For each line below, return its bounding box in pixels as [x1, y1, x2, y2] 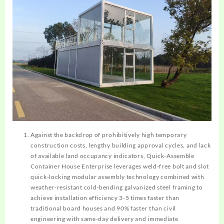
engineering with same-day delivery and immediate [30, 214, 178, 222]
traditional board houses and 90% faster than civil [30, 204, 176, 212]
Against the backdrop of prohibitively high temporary [30, 130, 187, 138]
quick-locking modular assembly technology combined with [30, 172, 204, 180]
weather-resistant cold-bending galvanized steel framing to [30, 183, 203, 191]
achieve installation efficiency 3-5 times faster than [30, 193, 180, 201]
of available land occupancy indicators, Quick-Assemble [30, 151, 194, 159]
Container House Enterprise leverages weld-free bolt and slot [30, 162, 209, 170]
